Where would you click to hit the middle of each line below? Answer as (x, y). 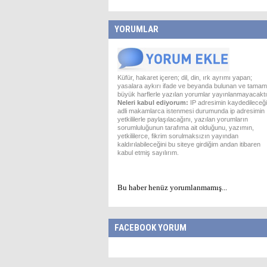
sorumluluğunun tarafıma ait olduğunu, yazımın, (186, 128)
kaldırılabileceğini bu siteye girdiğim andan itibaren (189, 144)
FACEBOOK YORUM (150, 228)
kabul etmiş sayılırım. (148, 153)
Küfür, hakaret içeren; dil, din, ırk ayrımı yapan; (185, 77)
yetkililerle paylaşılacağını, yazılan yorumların (183, 119)
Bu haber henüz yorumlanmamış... (172, 187)
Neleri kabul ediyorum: (153, 103)
